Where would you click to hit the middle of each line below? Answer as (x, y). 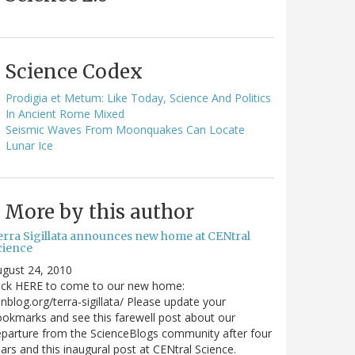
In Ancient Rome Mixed (65, 113)
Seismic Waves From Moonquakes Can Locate (125, 129)
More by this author (99, 212)
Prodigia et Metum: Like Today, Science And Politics (138, 97)
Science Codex (74, 71)
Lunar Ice (29, 145)
